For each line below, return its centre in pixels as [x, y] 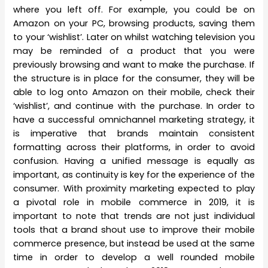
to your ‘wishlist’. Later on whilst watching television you [134, 37]
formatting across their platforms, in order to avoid [134, 147]
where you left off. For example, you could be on [134, 9]
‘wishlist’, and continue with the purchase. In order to [134, 106]
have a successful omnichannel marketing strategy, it [134, 119]
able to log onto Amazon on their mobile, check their [134, 92]
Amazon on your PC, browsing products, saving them [134, 23]
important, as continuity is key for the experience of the [134, 174]
